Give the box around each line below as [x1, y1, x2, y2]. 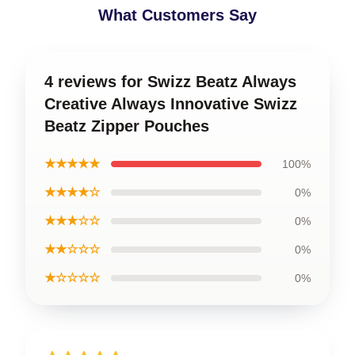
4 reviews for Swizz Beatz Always [44, 73, 296, 90]
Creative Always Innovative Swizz [44, 95, 297, 113]
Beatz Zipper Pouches [44, 117, 209, 135]
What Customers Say [98, 6, 257, 24]
